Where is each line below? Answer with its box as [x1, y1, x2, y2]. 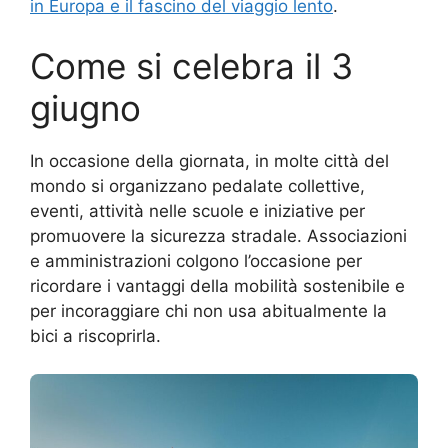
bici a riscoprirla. [30, 325, 161, 346]
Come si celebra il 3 [30, 44, 353, 87]
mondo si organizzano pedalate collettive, [30, 175, 365, 196]
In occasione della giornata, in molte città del [30, 150, 389, 171]
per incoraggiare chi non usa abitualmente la [30, 300, 387, 321]
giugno [30, 86, 141, 129]
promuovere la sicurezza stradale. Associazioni [30, 225, 407, 246]
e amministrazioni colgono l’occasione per [30, 250, 362, 271]
